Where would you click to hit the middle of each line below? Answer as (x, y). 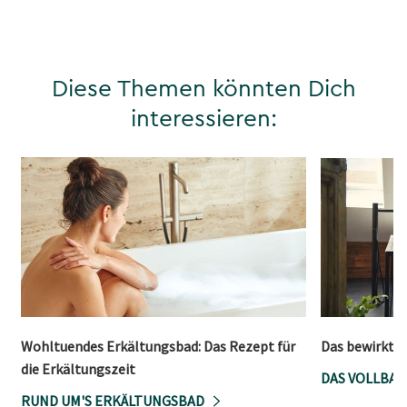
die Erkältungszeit (78, 369)
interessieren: (203, 119)
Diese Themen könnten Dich (203, 89)
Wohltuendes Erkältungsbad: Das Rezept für (158, 347)
